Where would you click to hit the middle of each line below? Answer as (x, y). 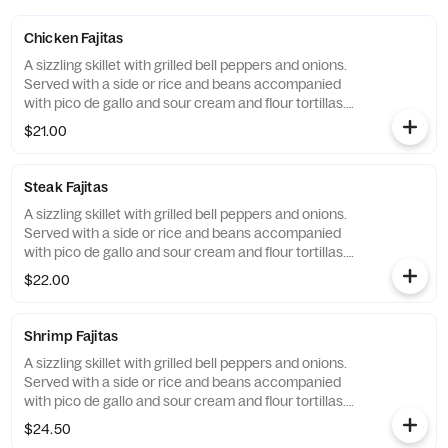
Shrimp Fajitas (71, 336)
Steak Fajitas (66, 187)
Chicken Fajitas (74, 38)
